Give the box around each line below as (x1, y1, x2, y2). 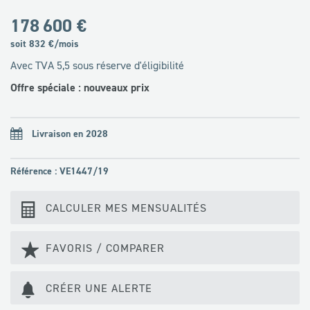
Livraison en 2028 (32, 127, 108, 140)
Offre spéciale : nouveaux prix (10, 80, 149, 95)
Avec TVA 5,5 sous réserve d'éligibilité (10, 57, 184, 72)
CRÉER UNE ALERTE (46, 280, 152, 295)
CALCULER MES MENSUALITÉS (46, 200, 207, 215)
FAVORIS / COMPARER (46, 240, 165, 255)
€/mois (46, 37, 79, 50)
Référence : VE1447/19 (10, 164, 109, 177)
